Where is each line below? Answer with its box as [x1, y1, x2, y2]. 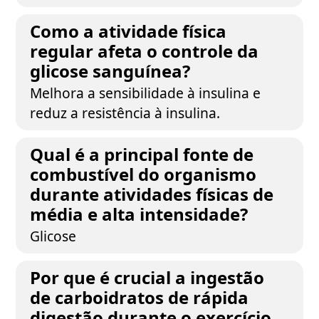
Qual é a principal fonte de [30, 142, 254, 166]
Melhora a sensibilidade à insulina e [30, 83, 261, 103]
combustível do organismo [30, 162, 257, 186]
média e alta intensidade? [30, 202, 249, 226]
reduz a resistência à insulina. [30, 103, 221, 122]
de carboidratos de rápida [30, 286, 249, 309]
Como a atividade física [30, 19, 227, 43]
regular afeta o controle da [30, 39, 259, 63]
